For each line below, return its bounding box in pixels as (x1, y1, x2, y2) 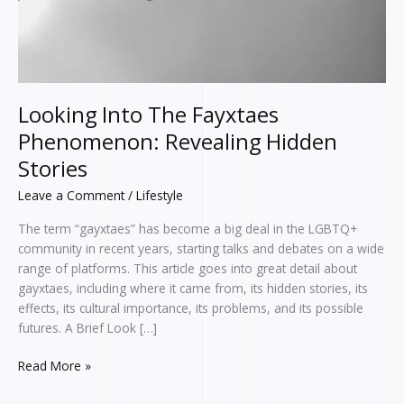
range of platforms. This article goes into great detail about (18, 259, 357, 277)
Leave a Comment (18, 187, 124, 205)
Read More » (18, 357, 91, 375)
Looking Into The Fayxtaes (18, 100, 279, 130)
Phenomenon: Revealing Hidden (18, 127, 337, 157)
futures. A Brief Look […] (18, 318, 157, 336)
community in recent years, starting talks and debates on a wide (18, 239, 384, 257)
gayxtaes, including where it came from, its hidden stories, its (18, 279, 368, 297)
